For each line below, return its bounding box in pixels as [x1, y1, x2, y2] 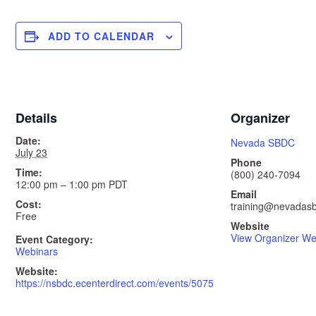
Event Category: [16, 231, 93, 246]
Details [16, 108, 57, 127]
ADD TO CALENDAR [48, 28, 154, 43]
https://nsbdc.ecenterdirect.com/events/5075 [16, 275, 214, 290]
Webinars [16, 243, 58, 258]
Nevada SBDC [231, 135, 295, 150]
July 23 [16, 145, 47, 159]
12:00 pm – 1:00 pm [16, 176, 109, 191]
